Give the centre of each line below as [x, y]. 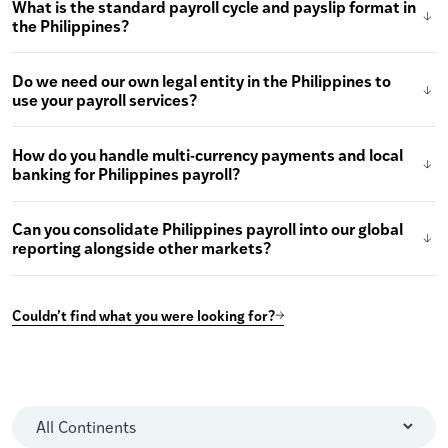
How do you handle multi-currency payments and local [207, 154]
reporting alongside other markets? [141, 248]
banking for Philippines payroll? [126, 173]
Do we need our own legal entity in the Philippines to [201, 80]
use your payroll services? [104, 99]
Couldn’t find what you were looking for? [143, 314]
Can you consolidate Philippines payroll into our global [207, 229]
